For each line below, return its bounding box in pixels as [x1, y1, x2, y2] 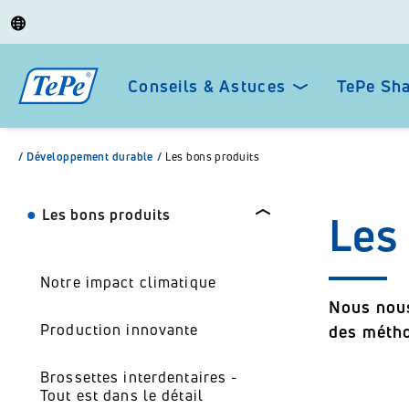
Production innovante [40, 320, 199, 340]
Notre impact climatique [40, 272, 216, 292]
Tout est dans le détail [40, 385, 204, 405]
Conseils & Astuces [128, 75, 287, 97]
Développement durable [26, 149, 153, 164]
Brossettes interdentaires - [40, 367, 238, 387]
